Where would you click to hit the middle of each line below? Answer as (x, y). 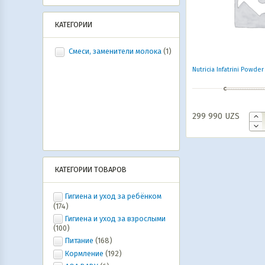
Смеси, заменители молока (115, 51)
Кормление (84, 253)
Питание (79, 241)
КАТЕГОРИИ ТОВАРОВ (91, 169)
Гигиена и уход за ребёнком (113, 196)
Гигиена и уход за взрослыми (115, 218)
